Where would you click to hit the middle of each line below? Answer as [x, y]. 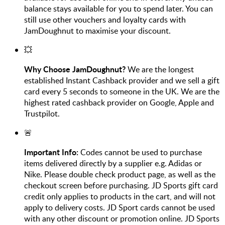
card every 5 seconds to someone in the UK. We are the [122, 91]
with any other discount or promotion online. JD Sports [122, 218]
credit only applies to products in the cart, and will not [120, 196]
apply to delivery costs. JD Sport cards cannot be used [120, 207]
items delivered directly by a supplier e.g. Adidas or [113, 163]
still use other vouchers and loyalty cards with [105, 19]
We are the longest [161, 69]
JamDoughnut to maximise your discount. [97, 30]
